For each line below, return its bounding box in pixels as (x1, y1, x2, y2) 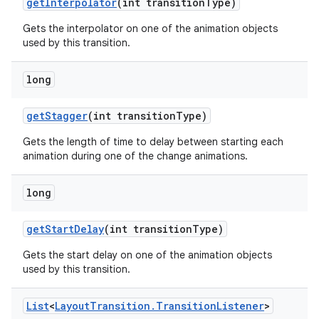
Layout (55, 299, 90, 313)
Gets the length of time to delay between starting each (23, 135, 283, 148)
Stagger (45, 109, 88, 122)
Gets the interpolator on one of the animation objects (23, 22, 278, 35)
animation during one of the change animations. (23, 150, 248, 162)
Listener (216, 299, 264, 313)
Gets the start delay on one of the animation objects (23, 249, 272, 261)
